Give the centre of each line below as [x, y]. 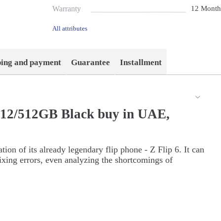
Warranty [67, 9]
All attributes [70, 29]
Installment [141, 63]
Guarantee [91, 63]
